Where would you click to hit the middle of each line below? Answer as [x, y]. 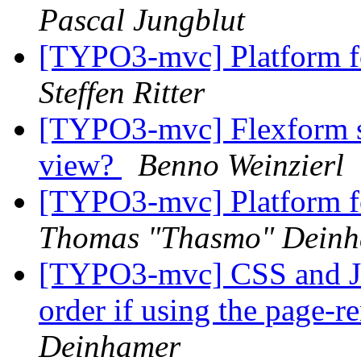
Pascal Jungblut [142, 20]
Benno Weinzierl [241, 165]
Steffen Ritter [122, 93]
